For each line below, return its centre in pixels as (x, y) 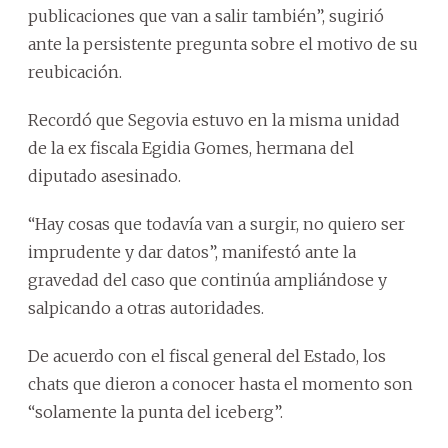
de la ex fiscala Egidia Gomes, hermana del (191, 148)
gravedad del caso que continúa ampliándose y (207, 280)
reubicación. (75, 72)
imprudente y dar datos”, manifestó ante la (192, 252)
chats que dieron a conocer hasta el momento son (220, 384)
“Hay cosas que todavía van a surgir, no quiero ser (216, 224)
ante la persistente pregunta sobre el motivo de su (223, 44)
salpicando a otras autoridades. (146, 308)
